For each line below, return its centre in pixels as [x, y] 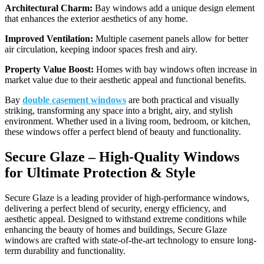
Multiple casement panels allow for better [171, 39]
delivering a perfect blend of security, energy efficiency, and [115, 208]
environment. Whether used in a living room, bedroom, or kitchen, [128, 121]
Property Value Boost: [49, 70]
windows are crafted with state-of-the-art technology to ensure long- [131, 240]
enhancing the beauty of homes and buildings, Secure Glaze [116, 229]
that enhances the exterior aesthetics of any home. [96, 19]
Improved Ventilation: [49, 39]
